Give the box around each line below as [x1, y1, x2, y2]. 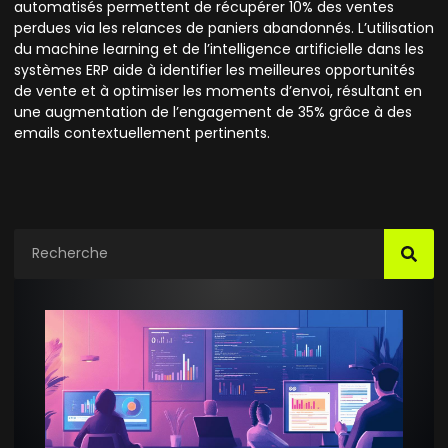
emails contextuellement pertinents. [14, 123, 270, 144]
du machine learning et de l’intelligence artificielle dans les [14, 39, 424, 60]
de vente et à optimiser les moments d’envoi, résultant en [14, 81, 422, 102]
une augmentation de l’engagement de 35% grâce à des [14, 102, 412, 123]
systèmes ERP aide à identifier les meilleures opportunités [14, 60, 415, 81]
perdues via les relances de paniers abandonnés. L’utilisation [14, 18, 434, 39]
